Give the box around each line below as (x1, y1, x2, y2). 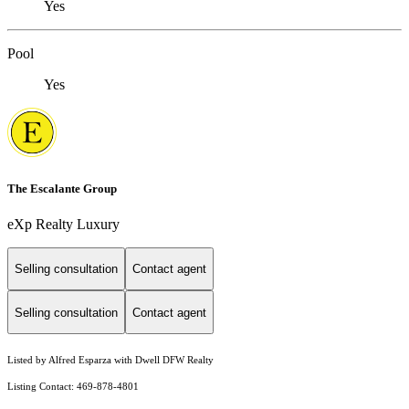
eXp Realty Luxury (7, 215, 120, 232)
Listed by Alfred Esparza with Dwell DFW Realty (7, 355, 214, 366)
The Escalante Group (7, 181, 117, 195)
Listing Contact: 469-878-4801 (7, 382, 142, 393)
